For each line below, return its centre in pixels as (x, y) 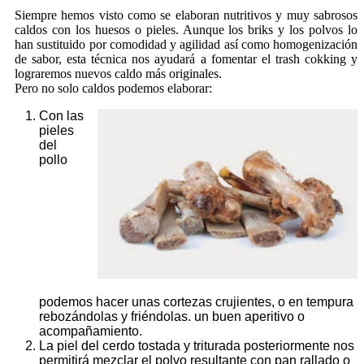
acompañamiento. (91, 331)
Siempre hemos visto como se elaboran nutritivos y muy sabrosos (186, 15)
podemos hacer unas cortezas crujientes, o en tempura (196, 301)
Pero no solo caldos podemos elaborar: (113, 88)
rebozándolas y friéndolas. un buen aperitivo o (172, 316)
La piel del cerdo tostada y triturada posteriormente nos (197, 345)
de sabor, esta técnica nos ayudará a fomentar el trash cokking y (186, 58)
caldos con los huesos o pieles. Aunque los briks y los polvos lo (186, 29)
